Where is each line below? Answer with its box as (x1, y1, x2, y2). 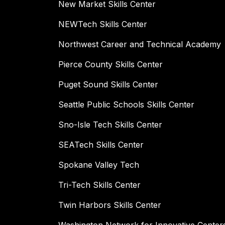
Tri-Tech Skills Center (58, 180, 141, 190)
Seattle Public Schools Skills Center (58, 99, 194, 110)
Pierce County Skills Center (58, 59, 163, 70)
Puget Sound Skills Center (58, 79, 158, 90)
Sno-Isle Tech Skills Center (58, 120, 162, 130)
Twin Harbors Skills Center (58, 200, 161, 210)
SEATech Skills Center (58, 140, 144, 150)
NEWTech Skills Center (58, 19, 147, 30)
